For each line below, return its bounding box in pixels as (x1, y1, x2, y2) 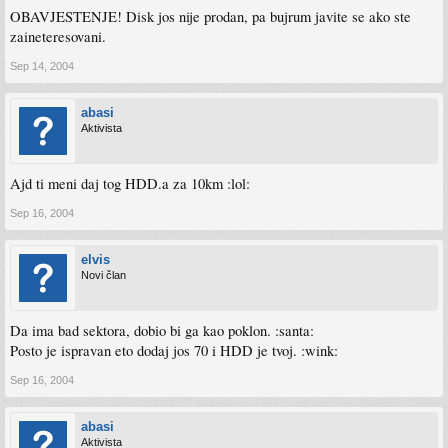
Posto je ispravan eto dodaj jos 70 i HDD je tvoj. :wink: (10, 340, 338, 360)
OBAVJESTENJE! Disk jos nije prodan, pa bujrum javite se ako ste (10, 6, 411, 26)
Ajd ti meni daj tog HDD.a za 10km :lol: (10, 173, 250, 193)
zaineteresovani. (10, 26, 106, 46)
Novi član (81, 268, 126, 281)
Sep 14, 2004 (10, 59, 74, 72)
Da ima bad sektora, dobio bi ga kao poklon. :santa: (10, 320, 314, 340)
